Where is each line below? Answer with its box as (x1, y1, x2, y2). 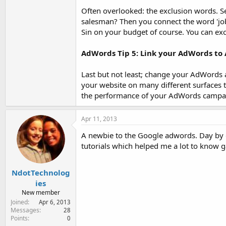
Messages (11, 205, 39, 214)
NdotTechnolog (11, 167, 70, 178)
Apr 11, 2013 (81, 115, 117, 123)
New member (21, 188, 60, 197)
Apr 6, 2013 (39, 198, 71, 206)
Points (11, 213, 28, 222)
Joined (11, 197, 28, 206)
